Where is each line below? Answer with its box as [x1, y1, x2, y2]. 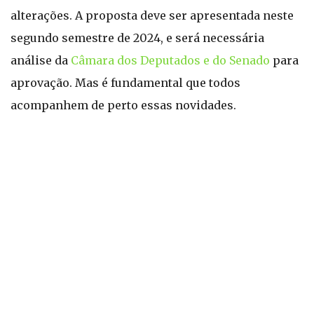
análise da [11, 53, 71, 67]
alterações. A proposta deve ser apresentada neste [11, 8, 294, 22]
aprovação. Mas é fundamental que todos [11, 76, 240, 90]
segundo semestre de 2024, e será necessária [11, 31, 264, 45]
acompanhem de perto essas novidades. [11, 98, 236, 112]
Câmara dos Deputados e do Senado [71, 53, 270, 67]
